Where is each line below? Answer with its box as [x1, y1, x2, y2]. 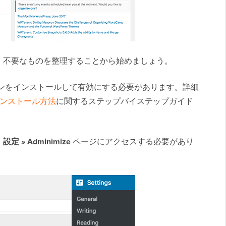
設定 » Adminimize [3, 136, 71, 148]
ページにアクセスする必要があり [71, 136, 194, 147]
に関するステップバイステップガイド [56, 95, 193, 107]
